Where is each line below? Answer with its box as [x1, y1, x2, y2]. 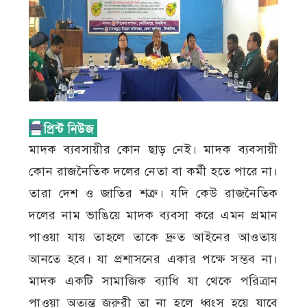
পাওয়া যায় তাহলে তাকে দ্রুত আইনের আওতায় [29, 230, 278, 245]
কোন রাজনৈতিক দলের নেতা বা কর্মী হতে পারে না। [29, 164, 278, 180]
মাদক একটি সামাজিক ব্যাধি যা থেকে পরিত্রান [29, 273, 278, 289]
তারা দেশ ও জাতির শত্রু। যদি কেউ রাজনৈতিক [29, 186, 278, 201]
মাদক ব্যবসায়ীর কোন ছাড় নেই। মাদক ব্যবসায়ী [29, 142, 278, 158]
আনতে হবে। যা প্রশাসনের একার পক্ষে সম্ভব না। [29, 251, 278, 267]
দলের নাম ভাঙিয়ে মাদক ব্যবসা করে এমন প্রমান [29, 208, 278, 223]
